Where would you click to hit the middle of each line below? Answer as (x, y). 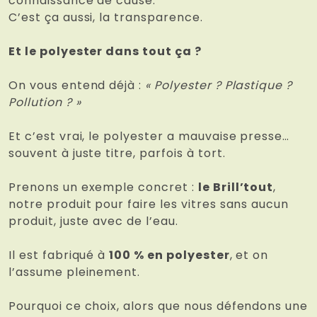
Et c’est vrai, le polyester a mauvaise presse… (149, 137)
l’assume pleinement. (75, 272)
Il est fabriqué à (59, 255)
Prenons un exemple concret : (103, 188)
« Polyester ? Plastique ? (219, 86)
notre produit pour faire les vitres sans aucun (149, 204)
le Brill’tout (236, 188)
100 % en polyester (169, 255)
